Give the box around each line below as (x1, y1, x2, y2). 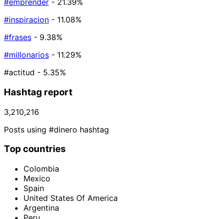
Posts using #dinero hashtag (4, 124, 109, 134)
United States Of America (23, 193, 118, 203)
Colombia (23, 164, 59, 174)
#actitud (4, 67, 35, 78)
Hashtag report (4, 86, 72, 98)
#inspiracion (4, 15, 49, 25)
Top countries (4, 143, 66, 155)
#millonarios (4, 50, 49, 60)
